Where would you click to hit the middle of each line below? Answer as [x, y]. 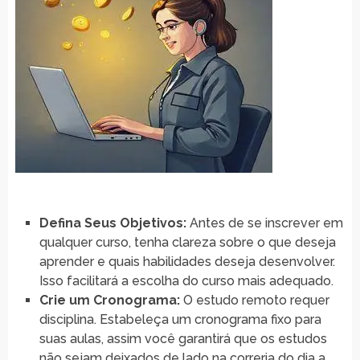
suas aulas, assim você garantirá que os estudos [183, 338]
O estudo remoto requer [254, 300]
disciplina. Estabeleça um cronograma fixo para [180, 319]
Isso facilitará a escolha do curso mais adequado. [186, 280]
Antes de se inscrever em [264, 223]
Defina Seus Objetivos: [112, 223]
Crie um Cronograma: [109, 300]
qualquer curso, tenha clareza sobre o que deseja [187, 242]
